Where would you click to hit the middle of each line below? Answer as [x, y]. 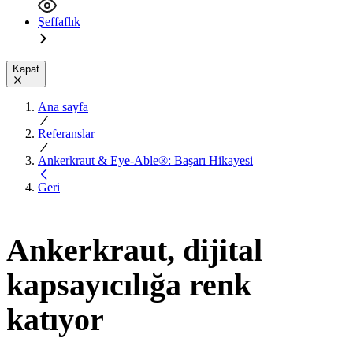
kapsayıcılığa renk [129, 285]
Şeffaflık [59, 21]
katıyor [55, 320]
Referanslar [66, 133]
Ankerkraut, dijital [134, 251]
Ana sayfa [63, 106]
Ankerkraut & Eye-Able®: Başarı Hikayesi [145, 160]
